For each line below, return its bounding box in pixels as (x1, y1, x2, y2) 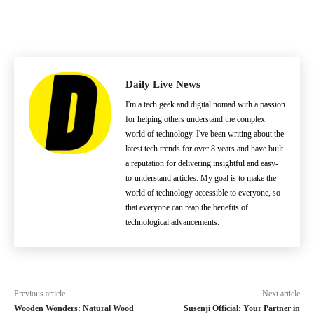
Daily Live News (125, 78, 200, 90)
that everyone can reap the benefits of (125, 203, 248, 212)
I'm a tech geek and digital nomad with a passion (125, 100, 285, 109)
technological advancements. (125, 217, 219, 227)
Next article (261, 289, 300, 299)
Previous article (14, 289, 65, 299)
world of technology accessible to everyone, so (125, 188, 280, 198)
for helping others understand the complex (125, 114, 265, 124)
